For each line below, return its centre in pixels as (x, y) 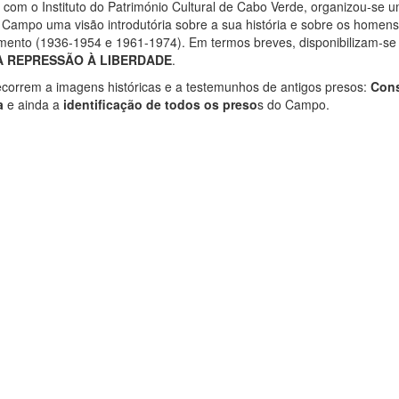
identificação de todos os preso (160, 104)
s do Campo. (293, 104)
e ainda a (33, 104)
